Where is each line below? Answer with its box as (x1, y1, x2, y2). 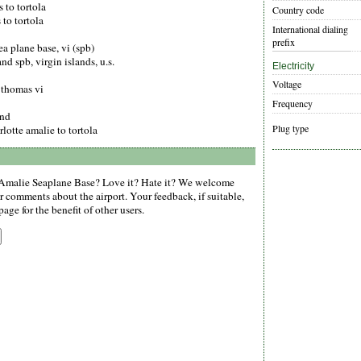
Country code (272, 3, 324, 17)
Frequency (272, 97, 313, 110)
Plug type (272, 122, 309, 135)
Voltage (272, 77, 301, 91)
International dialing (272, 23, 348, 36)
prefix (272, 35, 295, 49)
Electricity (272, 60, 314, 73)
